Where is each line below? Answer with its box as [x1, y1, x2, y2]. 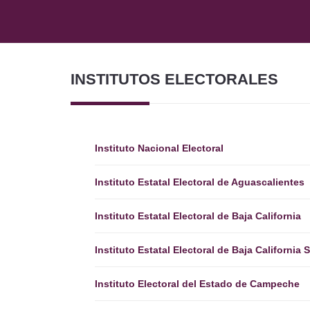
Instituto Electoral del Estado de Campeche [95, 278, 300, 289]
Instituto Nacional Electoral [95, 143, 224, 154]
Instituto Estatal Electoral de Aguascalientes [95, 176, 304, 188]
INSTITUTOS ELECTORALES [71, 71, 278, 88]
